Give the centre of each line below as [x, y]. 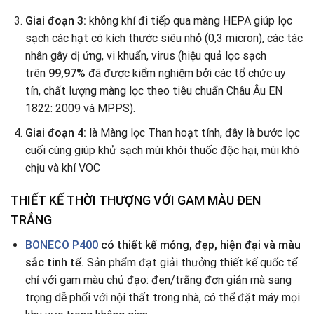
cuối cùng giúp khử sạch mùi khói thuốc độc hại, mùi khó [162, 150]
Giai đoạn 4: [57, 132]
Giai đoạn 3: [57, 21]
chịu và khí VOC [62, 168]
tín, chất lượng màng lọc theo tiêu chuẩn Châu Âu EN [153, 91]
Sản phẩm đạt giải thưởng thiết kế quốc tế [190, 263]
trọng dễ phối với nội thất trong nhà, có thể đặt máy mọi [162, 298]
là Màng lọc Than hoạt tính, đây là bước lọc [194, 132]
